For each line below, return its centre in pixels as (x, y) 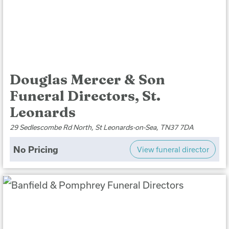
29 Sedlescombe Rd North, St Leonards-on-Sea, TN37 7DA (102, 127)
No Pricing (36, 149)
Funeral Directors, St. (85, 96)
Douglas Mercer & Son (88, 79)
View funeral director (173, 149)
